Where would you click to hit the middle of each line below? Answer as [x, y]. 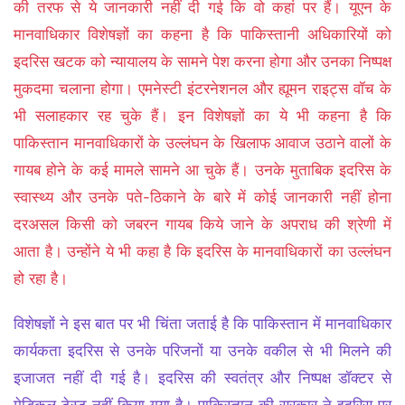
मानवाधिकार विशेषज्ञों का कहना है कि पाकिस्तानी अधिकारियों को [202, 35]
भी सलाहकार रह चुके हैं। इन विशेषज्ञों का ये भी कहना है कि [202, 116]
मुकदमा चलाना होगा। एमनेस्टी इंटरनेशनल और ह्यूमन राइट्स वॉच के [202, 89]
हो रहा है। [41, 279]
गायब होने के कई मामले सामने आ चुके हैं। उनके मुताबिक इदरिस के [202, 170]
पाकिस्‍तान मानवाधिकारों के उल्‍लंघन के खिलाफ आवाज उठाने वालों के [202, 143]
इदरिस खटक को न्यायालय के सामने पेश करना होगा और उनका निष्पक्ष [202, 62]
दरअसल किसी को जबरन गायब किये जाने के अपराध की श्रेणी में [202, 225]
